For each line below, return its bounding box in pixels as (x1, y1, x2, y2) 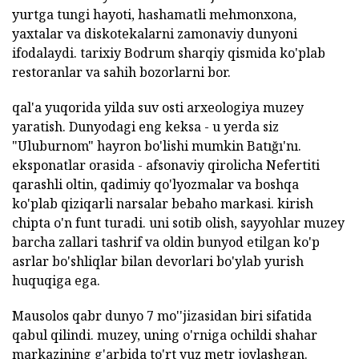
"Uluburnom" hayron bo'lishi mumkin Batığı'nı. (12, 136, 301, 155)
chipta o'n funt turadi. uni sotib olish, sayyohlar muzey (12, 213, 345, 232)
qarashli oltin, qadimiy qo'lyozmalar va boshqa (12, 175, 299, 193)
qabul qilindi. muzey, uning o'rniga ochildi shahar (12, 325, 317, 344)
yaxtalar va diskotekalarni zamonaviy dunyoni (12, 24, 297, 42)
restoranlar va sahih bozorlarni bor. (12, 63, 231, 81)
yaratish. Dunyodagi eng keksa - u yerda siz (12, 117, 279, 135)
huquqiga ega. (12, 271, 100, 289)
